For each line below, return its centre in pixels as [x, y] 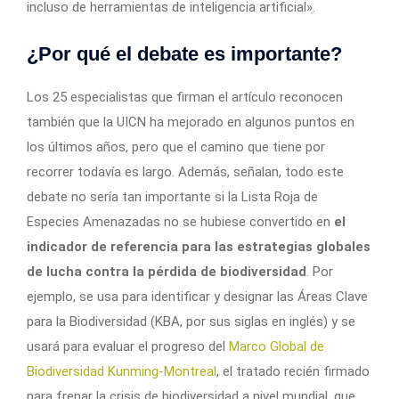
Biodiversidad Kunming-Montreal [122, 372]
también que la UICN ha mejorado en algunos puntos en [191, 122]
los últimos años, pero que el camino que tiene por [176, 147]
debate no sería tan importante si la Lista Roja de [172, 197]
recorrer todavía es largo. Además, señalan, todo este [185, 172]
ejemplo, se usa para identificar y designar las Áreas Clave [197, 297]
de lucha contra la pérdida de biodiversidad [167, 272]
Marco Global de [277, 347]
